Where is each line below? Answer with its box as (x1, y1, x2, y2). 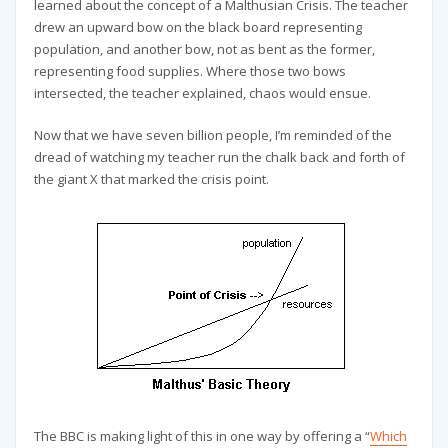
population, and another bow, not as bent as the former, (33, 39, 375, 58)
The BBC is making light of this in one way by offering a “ (33, 426, 370, 445)
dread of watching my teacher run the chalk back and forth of (33, 148, 405, 167)
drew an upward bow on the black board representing (33, 17, 362, 36)
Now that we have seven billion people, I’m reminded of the (33, 126, 392, 145)
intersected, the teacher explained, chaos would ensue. (33, 83, 371, 102)
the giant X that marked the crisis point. (33, 170, 269, 189)
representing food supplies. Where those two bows (33, 61, 346, 80)
